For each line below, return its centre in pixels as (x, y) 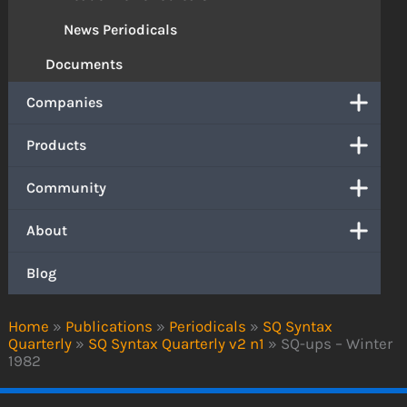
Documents (84, 65)
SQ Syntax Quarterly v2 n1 (177, 343)
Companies (65, 103)
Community (67, 188)
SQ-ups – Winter (337, 343)
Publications (109, 326)
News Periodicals (121, 30)
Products (57, 145)
